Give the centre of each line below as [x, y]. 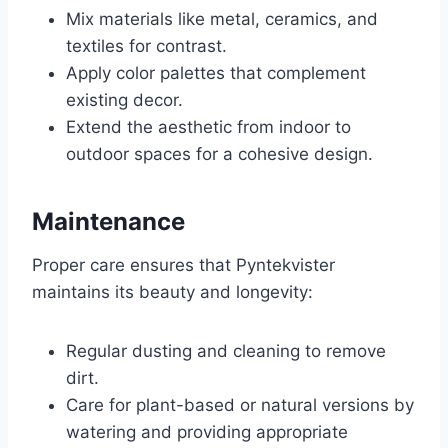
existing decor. [124, 100]
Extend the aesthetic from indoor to [208, 127]
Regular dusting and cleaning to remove [226, 351]
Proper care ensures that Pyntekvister [183, 265]
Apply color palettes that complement [216, 73]
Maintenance [108, 222]
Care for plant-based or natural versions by [240, 405]
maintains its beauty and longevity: [172, 292]
